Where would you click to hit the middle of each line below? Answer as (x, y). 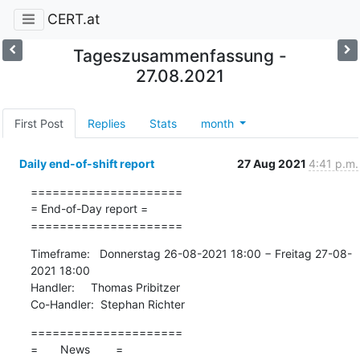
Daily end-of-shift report (86, 163)
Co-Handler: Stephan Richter (107, 304)
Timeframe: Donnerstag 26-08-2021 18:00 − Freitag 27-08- (191, 253)
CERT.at (73, 19)
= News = (76, 349)
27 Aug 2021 (272, 163)
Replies (106, 123)
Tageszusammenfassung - (180, 55)
